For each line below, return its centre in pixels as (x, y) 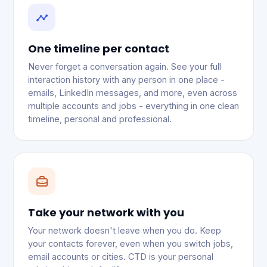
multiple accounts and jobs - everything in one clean (133, 106)
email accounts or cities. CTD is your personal (121, 257)
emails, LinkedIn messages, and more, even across (133, 93)
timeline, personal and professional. (100, 119)
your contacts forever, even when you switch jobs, (131, 243)
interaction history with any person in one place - (126, 80)
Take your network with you (106, 212)
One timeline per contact (99, 49)
